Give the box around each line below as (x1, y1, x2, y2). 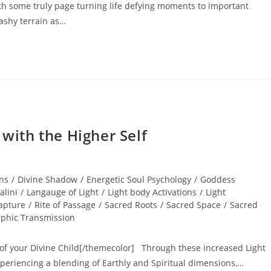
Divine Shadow (18, 174, 77, 185)
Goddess (200, 174, 235, 185)
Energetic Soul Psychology (87, 174, 191, 185)
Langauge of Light (27, 186, 99, 198)
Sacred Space (166, 199, 221, 211)
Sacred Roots (105, 199, 157, 211)
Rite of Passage (34, 199, 96, 211)
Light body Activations (108, 186, 197, 198)
